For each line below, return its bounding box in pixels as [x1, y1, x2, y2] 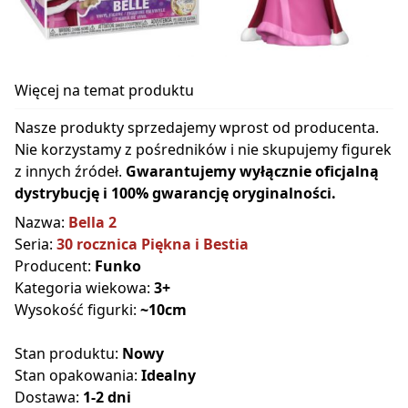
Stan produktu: [15, 343, 122, 364]
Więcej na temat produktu [15, 80, 194, 101]
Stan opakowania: [15, 365, 141, 386]
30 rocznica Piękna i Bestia [56, 234, 249, 255]
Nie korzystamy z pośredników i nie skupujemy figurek [15, 139, 392, 160]
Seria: [15, 234, 56, 255]
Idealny [141, 365, 196, 386]
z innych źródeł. [15, 161, 126, 182]
